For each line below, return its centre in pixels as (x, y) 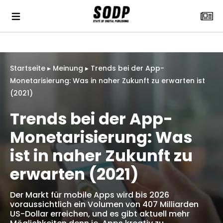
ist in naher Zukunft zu (101, 156)
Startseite (28, 68)
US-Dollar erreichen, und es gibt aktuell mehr (100, 214)
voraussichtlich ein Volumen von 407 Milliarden (104, 204)
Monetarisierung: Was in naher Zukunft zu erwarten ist (108, 81)
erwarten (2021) (74, 174)
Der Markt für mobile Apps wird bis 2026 (90, 195)
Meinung (68, 68)
